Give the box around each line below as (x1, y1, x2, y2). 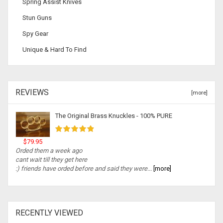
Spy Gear (22, 30, 48, 38)
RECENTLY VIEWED (15, 208, 83, 218)
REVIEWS (15, 88, 49, 98)
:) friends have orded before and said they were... (15, 164, 152, 172)
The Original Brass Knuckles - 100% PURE (55, 112, 172, 120)
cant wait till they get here (15, 155, 87, 163)
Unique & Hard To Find (22, 46, 87, 54)
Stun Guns (22, 14, 52, 22)
